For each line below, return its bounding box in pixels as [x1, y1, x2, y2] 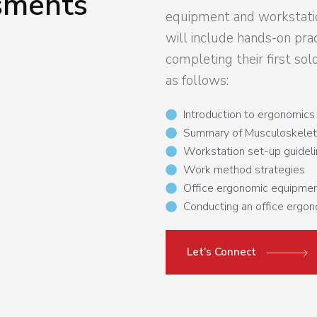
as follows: [166, 71, 229, 90]
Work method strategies [183, 162, 305, 178]
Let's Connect [187, 245, 259, 259]
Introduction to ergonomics [183, 107, 315, 122]
